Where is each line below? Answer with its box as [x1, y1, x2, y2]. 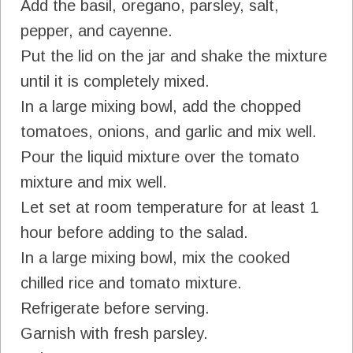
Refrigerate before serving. [20, 299, 210, 318]
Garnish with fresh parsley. [20, 325, 208, 343]
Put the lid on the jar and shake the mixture [20, 47, 327, 65]
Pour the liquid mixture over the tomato [20, 148, 299, 166]
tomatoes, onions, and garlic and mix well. [20, 123, 317, 141]
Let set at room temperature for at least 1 [20, 199, 318, 217]
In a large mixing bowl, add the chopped [20, 98, 301, 116]
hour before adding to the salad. [20, 224, 248, 242]
